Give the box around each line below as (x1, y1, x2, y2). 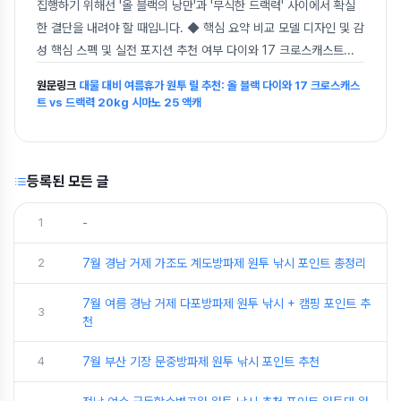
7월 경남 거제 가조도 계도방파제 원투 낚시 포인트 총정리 (82, 256, 366, 270)
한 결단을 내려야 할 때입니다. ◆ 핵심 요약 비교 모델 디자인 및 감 (37, 21, 364, 35)
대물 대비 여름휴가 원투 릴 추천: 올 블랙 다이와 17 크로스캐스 (80, 79, 360, 92)
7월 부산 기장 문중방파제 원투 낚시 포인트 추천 (82, 354, 320, 369)
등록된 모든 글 (27, 173, 109, 190)
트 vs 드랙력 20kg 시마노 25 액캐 (37, 96, 201, 109)
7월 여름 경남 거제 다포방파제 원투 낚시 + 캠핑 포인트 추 (82, 296, 371, 311)
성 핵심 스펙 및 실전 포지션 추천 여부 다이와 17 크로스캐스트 (37, 43, 344, 57)
